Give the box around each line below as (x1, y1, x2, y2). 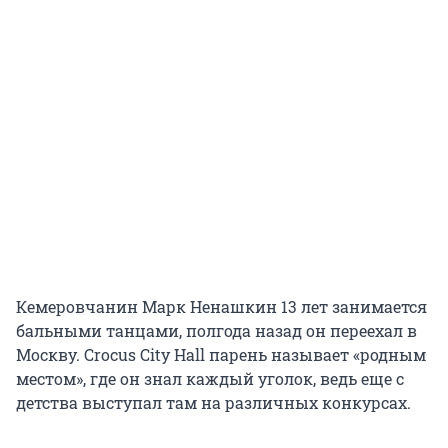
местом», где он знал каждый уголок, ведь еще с (16, 368, 404, 390)
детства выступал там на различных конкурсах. (16, 392, 411, 414)
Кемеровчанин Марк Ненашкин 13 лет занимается (16, 296, 427, 318)
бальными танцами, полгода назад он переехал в (16, 320, 417, 342)
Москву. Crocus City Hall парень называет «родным (16, 344, 426, 366)
